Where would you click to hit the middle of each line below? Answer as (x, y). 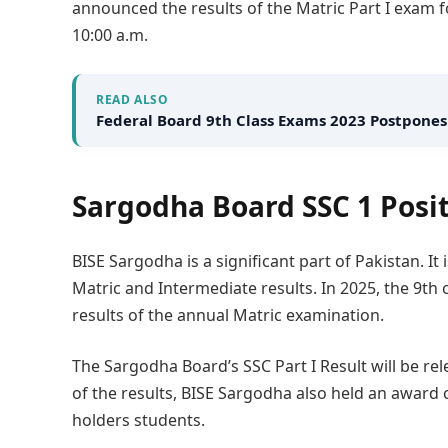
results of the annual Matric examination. (228, 314)
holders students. (138, 420)
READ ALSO (132, 99)
